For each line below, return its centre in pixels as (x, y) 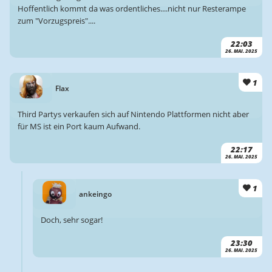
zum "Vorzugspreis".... (56, 20)
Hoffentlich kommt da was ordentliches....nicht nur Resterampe (131, 8)
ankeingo (95, 194)
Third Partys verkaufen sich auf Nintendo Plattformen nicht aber (133, 114)
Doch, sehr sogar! (72, 220)
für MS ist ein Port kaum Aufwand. (79, 127)
